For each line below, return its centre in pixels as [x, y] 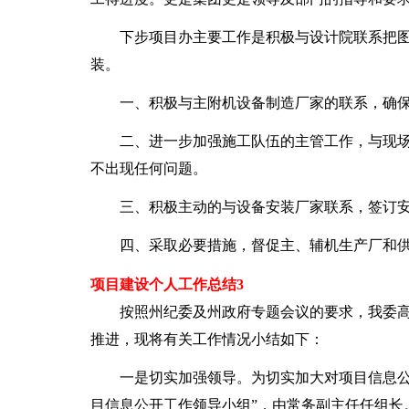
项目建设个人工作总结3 [167, 284]
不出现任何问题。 [148, 168]
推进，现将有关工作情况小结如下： [207, 339]
